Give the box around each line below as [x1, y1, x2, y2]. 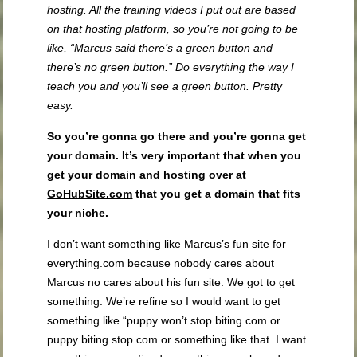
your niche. [47, 206, 109, 220]
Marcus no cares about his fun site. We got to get [47, 276, 296, 289]
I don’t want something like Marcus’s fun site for [47, 237, 287, 251]
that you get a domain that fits [135, 187, 301, 201]
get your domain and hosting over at [47, 168, 247, 182]
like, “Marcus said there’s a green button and [47, 41, 273, 55]
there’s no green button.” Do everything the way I [47, 61, 295, 74]
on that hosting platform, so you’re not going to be [47, 22, 299, 36]
